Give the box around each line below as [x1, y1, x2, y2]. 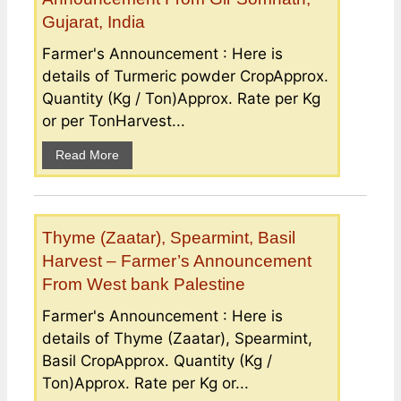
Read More [55, 148, 119, 163]
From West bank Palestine [42, 275, 245, 294]
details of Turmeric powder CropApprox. [42, 67, 328, 86]
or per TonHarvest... [42, 112, 185, 131]
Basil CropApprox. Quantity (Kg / [42, 352, 272, 371]
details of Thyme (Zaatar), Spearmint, [42, 329, 312, 348]
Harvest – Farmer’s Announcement [42, 252, 311, 271]
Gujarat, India [42, 13, 145, 32]
